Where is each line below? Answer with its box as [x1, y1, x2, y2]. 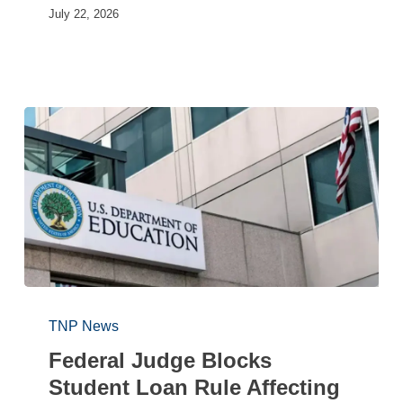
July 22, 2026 [49, 7, 120, 22]
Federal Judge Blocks [49, 348, 273, 373]
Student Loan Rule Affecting [49, 375, 341, 400]
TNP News [49, 318, 120, 335]
